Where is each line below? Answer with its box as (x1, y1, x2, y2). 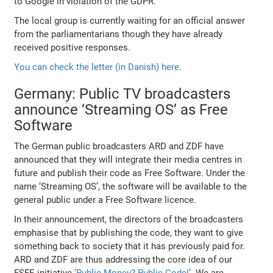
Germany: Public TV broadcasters (14, 85, 231, 102)
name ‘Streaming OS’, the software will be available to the (14, 180, 247, 192)
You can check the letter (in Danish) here (14, 61, 180, 73)
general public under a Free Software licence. (14, 194, 197, 205)
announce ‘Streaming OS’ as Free (14, 101, 229, 118)
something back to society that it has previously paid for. (14, 240, 246, 252)
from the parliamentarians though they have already (14, 28, 223, 40)
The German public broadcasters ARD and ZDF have (14, 140, 224, 152)
